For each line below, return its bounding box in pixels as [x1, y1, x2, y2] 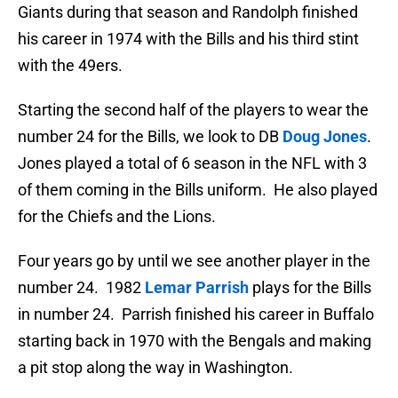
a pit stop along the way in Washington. [18, 358, 293, 378]
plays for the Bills [249, 278, 371, 298]
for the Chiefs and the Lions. [18, 207, 216, 227]
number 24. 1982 [18, 278, 145, 298]
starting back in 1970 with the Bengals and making [18, 331, 371, 351]
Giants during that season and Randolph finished [18, 3, 358, 22]
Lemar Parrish [145, 278, 249, 298]
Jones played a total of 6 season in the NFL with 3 [18, 154, 367, 173]
